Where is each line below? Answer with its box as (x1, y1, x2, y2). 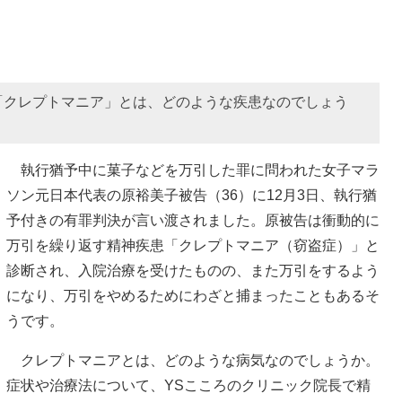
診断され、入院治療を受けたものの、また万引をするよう (6, 262, 380, 278)
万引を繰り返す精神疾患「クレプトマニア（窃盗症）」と (6, 237, 380, 253)
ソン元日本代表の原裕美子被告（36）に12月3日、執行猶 (6, 187, 377, 203)
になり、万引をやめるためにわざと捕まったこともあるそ (6, 287, 380, 303)
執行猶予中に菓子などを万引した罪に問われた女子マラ (6, 162, 380, 178)
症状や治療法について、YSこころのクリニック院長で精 (6, 377, 371, 393)
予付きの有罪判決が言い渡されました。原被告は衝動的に (6, 212, 380, 228)
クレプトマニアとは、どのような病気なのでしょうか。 (6, 352, 380, 368)
